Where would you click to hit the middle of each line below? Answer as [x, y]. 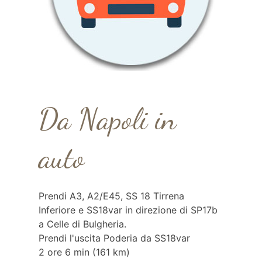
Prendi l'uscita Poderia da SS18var [114, 238]
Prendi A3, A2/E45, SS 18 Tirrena [111, 196]
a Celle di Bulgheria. [82, 224]
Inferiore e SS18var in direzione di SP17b [128, 210]
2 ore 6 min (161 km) [84, 252]
